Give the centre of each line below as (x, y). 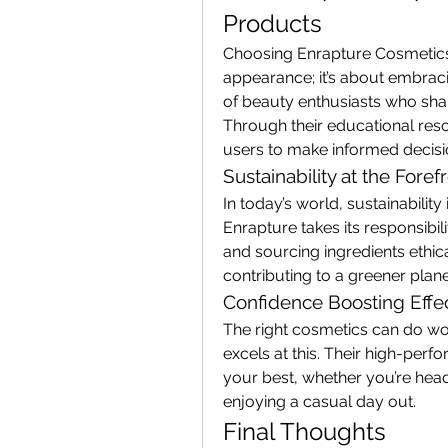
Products (272, 23)
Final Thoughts (304, 431)
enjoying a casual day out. (319, 401)
